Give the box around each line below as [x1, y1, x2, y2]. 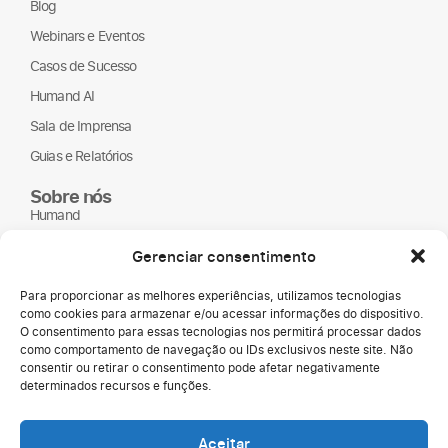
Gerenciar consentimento [132, 246, 316, 266]
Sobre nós [30, 182, 112, 208]
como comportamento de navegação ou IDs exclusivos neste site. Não [20, 341, 413, 358]
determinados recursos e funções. [20, 377, 212, 394]
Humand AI [30, 85, 95, 105]
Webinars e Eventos [30, 25, 144, 45]
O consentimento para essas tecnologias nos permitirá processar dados [20, 323, 421, 340]
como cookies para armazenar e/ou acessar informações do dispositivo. [20, 305, 424, 322]
